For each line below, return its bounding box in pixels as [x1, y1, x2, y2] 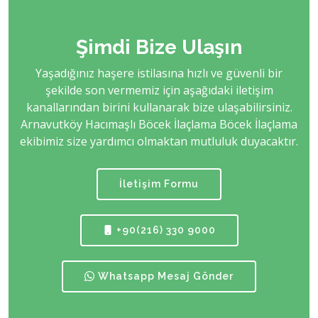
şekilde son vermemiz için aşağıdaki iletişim [45, 82, 273, 98]
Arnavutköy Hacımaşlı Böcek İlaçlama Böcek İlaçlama [21, 116, 297, 132]
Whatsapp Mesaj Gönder [95, 270, 234, 282]
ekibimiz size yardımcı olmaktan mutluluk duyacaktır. [20, 133, 298, 149]
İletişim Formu [119, 178, 199, 190]
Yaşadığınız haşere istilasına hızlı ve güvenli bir [35, 65, 283, 81]
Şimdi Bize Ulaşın [76, 35, 242, 59]
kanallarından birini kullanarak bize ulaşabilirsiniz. [26, 99, 292, 115]
